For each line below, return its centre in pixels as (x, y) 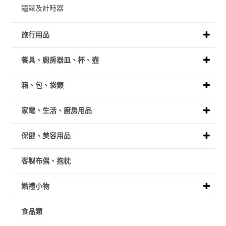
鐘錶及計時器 (43, 8)
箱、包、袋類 (43, 86)
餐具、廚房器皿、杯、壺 (60, 60)
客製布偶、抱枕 (46, 161)
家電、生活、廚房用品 (57, 111)
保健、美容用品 (46, 136)
